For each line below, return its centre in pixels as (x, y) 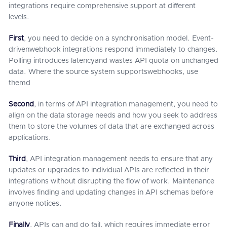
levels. (20, 17)
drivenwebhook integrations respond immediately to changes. (113, 50)
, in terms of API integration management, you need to (126, 104)
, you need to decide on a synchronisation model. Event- (119, 39)
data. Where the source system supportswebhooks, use (103, 72)
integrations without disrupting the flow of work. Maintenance (111, 181)
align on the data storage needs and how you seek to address (113, 116)
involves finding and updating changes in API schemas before (111, 193)
